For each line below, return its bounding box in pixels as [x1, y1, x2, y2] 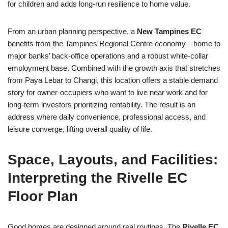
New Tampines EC [137, 27, 202, 36]
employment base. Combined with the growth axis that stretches [8, 64, 220, 72]
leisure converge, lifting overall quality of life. [8, 125, 152, 133]
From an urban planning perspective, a [8, 27, 137, 36]
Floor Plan [8, 188, 78, 204]
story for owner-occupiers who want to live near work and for [8, 88, 208, 97]
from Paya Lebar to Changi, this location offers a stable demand [8, 76, 218, 84]
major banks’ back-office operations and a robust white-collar [8, 51, 208, 60]
